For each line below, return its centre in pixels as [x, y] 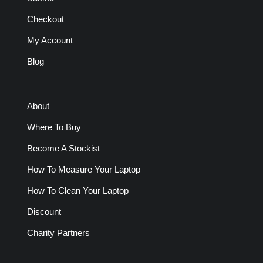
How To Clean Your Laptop [77, 191]
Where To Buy [54, 127]
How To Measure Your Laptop [83, 170]
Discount [44, 212]
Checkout [45, 19]
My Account [50, 40]
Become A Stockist [63, 149]
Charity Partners [58, 233]
